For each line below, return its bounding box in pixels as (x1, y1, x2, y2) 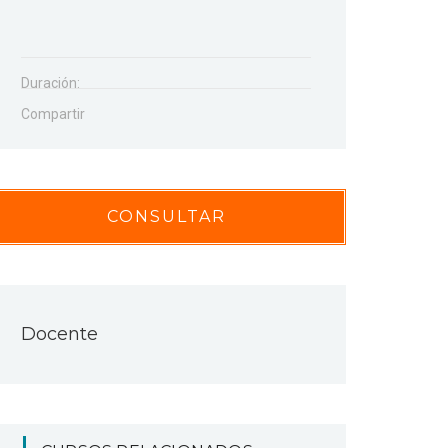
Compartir (21, 106, 85, 122)
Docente (21, 323, 98, 345)
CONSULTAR (106, 207, 226, 226)
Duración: (21, 75, 80, 91)
